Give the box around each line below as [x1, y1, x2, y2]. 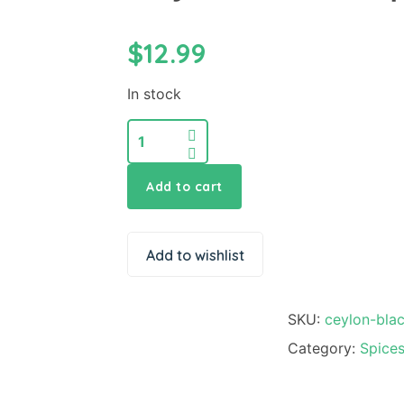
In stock [127, 85, 181, 104]
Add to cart [146, 179, 223, 196]
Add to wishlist [146, 246, 244, 265]
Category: [288, 339, 360, 358]
